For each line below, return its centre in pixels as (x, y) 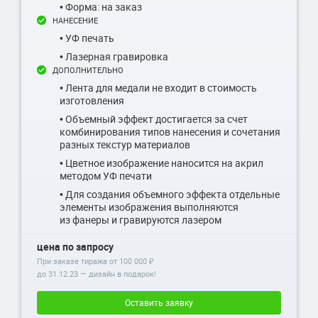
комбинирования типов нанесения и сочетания (170, 131)
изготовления (92, 100)
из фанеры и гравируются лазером (141, 219)
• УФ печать (87, 38)
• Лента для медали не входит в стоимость (158, 87)
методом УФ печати (106, 175)
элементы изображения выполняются (149, 207)
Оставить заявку (159, 302)
